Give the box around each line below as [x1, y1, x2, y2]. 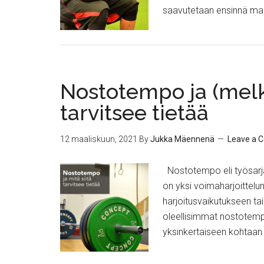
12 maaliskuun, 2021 [60, 134, 137, 144]
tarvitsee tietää [60, 100, 209, 125]
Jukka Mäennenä [150, 134, 214, 144]
